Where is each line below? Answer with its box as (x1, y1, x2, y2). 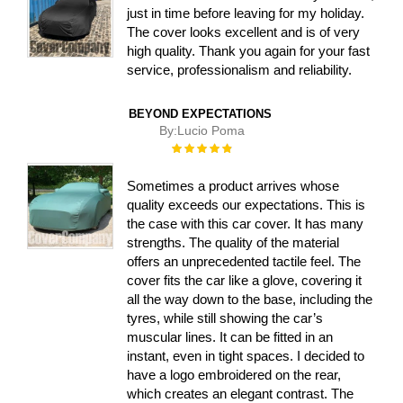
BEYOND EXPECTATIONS (128, 107, 272, 121)
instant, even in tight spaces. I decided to (127, 347, 365, 363)
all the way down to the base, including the (127, 291, 373, 307)
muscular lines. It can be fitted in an (127, 328, 334, 345)
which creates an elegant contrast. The (127, 385, 354, 401)
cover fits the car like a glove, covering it (127, 272, 363, 288)
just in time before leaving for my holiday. (127, 5, 365, 22)
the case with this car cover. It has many (127, 215, 364, 231)
